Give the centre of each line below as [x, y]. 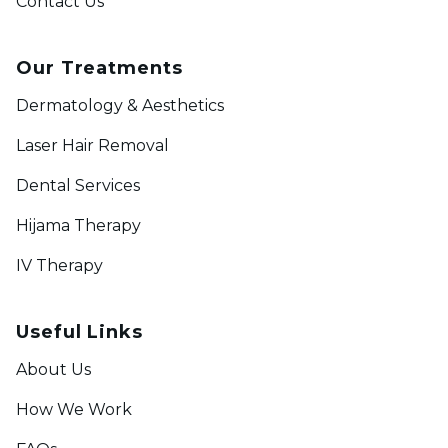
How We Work [74, 410]
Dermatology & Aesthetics [120, 106]
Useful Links [79, 332]
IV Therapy [59, 266]
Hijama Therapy [78, 226]
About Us [53, 370]
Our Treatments [99, 68]
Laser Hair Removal [92, 146]
